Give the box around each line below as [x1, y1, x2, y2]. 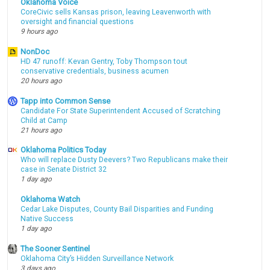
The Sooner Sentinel [20, 244, 90, 254]
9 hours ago [20, 27, 58, 36]
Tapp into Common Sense [20, 96, 111, 105]
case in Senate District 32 [20, 165, 107, 174]
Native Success [20, 215, 74, 224]
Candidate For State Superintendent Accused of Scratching [20, 106, 221, 115]
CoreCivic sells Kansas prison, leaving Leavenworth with [20, 8, 212, 17]
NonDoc [20, 46, 50, 56]
